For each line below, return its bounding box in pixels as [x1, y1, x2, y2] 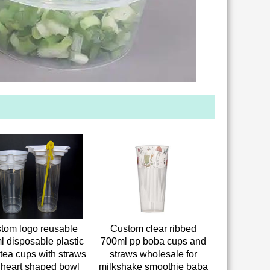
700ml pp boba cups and [100, 236, 206, 246]
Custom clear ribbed [110, 224, 196, 234]
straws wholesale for [109, 249, 197, 259]
